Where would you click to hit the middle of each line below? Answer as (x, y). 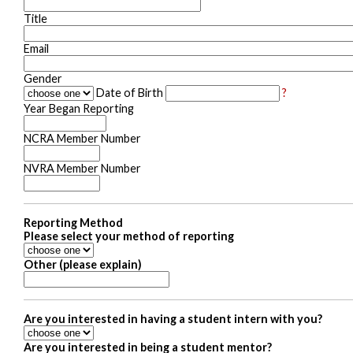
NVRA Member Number (82, 168)
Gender (43, 78)
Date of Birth (130, 92)
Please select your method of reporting (129, 236)
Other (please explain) (83, 264)
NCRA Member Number (82, 138)
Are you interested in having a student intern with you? (173, 318)
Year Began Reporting (79, 108)
